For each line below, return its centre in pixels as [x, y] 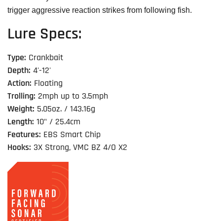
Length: [21, 122]
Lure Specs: [44, 34]
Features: [24, 135]
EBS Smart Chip [71, 135]
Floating [47, 84]
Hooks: [19, 148]
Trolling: [21, 96]
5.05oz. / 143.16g [65, 109]
